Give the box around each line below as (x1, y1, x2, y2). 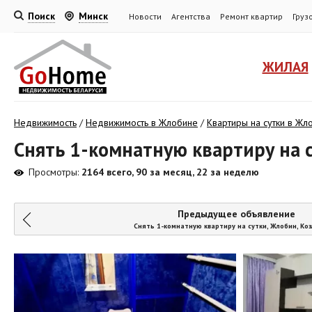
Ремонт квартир (220, 11, 283, 22)
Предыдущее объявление (177, 208, 295, 221)
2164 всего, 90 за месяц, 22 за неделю (79, 166, 259, 179)
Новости (129, 11, 162, 22)
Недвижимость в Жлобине (86, 116, 198, 130)
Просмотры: (29, 166, 79, 179)
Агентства (171, 11, 210, 22)
